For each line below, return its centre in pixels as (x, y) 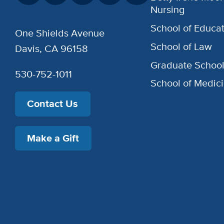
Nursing (167, 10)
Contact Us (53, 104)
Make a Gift (53, 138)
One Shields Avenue (59, 33)
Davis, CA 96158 (51, 48)
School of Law (181, 46)
